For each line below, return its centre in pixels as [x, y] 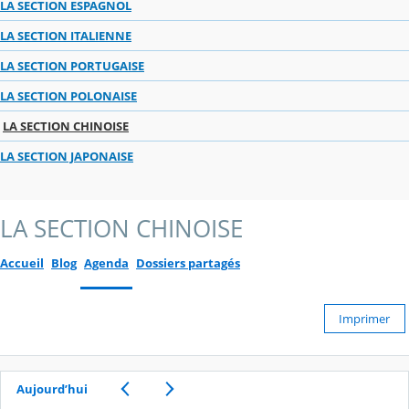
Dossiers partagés [188, 262]
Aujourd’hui [52, 388]
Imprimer [365, 318]
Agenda [106, 262]
